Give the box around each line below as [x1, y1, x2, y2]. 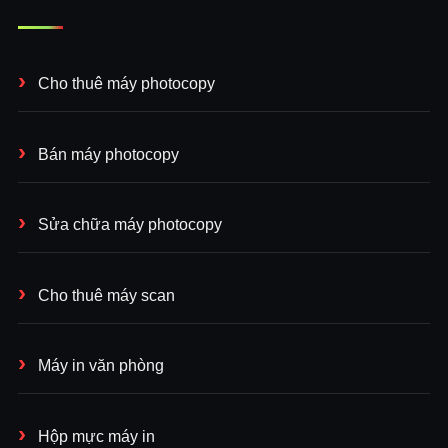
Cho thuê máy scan [38, 286, 175, 304]
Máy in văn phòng [38, 357, 164, 375]
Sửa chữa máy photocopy [38, 216, 222, 234]
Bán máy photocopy [38, 145, 179, 163]
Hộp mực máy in [38, 428, 155, 446]
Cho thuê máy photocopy [38, 75, 215, 93]
